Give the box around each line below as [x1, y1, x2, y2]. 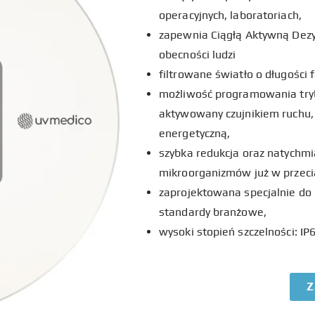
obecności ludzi [159, 47, 236, 61]
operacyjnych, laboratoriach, [159, 8, 302, 22]
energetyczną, [159, 126, 231, 140]
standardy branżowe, [159, 205, 266, 219]
